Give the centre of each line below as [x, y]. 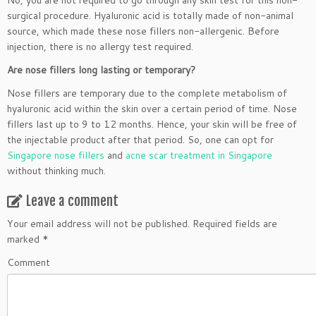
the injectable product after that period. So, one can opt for [140, 140]
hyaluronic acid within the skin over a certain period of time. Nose [152, 109]
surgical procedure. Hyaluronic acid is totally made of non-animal [150, 16]
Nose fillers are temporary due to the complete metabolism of [147, 93]
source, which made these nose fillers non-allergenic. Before [143, 31]
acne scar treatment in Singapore [199, 155]
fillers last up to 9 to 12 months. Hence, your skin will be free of [152, 124]
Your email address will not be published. [98, 224]
